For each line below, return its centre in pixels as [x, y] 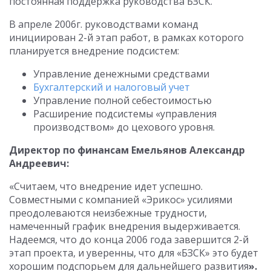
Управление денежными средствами [121, 74]
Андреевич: [39, 163]
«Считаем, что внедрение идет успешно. [106, 186]
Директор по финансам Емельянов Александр [127, 150]
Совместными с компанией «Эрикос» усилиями [121, 200]
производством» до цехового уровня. [124, 127]
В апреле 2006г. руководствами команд [104, 24]
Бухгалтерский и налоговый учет [112, 87]
